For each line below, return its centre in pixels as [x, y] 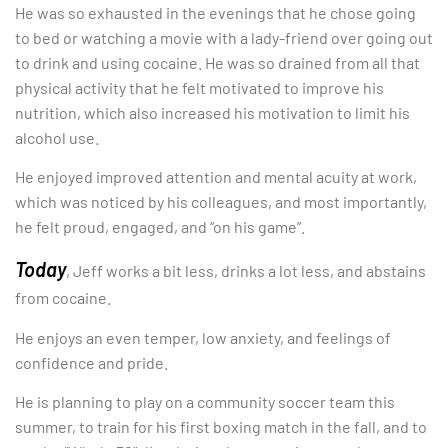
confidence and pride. [91, 362]
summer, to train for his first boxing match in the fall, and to [221, 427]
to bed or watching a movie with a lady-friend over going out [224, 37]
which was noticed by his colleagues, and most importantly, [221, 201]
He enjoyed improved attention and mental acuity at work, [216, 176]
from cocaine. [63, 298]
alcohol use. [57, 137]
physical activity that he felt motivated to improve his [199, 87]
